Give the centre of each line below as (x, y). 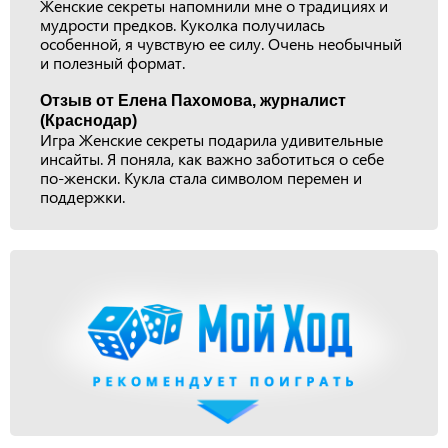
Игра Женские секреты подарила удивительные (211, 139)
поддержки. (82, 196)
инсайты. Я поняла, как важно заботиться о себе (212, 158)
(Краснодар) (88, 120)
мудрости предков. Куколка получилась (182, 24)
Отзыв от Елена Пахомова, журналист (193, 100)
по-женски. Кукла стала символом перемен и (201, 177)
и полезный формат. (112, 62)
